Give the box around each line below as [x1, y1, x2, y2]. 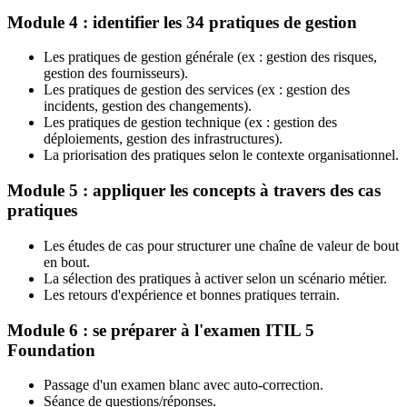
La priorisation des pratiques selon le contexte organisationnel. [44, 147, 399, 164]
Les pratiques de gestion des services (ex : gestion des [44, 82, 350, 98]
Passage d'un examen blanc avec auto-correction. [44, 377, 323, 393]
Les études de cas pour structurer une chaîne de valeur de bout [44, 237, 399, 253]
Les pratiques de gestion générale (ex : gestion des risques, [44, 49, 377, 65]
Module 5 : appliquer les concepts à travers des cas [7, 181, 381, 201]
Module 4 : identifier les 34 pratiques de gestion [7, 12, 357, 32]
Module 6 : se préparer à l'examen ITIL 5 [7, 320, 314, 340]
